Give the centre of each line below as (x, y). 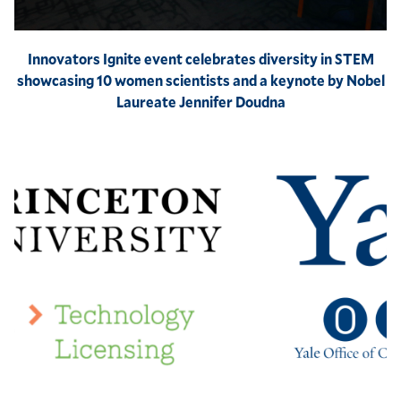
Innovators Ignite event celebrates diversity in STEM (200, 59)
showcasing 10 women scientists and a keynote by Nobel (200, 81)
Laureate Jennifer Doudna (200, 102)
